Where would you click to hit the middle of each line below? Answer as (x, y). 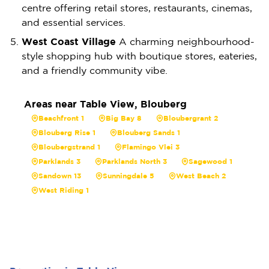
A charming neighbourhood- (185, 41)
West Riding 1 (64, 190)
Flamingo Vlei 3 (151, 147)
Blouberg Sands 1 (149, 132)
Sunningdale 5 (128, 176)
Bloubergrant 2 (191, 118)
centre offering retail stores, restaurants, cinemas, (137, 8)
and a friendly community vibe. (95, 70)
